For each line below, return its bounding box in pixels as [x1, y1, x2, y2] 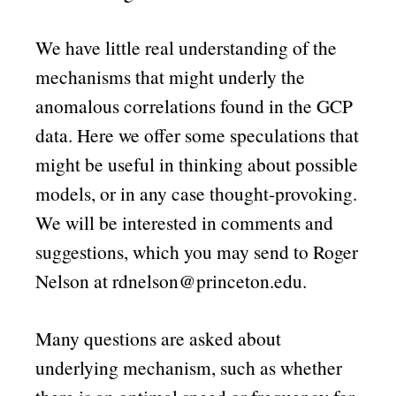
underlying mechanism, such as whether [35, 354, 343, 380]
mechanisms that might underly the [35, 64, 306, 90]
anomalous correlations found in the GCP [35, 93, 354, 119]
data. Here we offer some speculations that [35, 122, 360, 148]
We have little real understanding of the [35, 34, 338, 61]
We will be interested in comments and [35, 209, 334, 236]
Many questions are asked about [35, 324, 282, 351]
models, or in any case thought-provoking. [35, 180, 358, 207]
